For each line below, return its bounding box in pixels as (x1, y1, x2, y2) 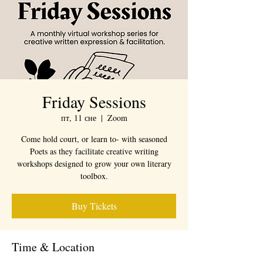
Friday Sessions (42, 90, 146, 113)
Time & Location (12, 239, 95, 255)
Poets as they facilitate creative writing (29, 146, 159, 157)
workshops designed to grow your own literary (16, 158, 171, 169)
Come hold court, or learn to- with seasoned (21, 133, 167, 144)
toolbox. (80, 170, 108, 181)
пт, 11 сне (60, 112, 96, 123)
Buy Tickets (71, 200, 117, 212)
